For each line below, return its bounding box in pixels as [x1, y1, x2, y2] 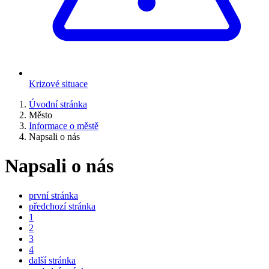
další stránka [29, 255, 76, 265]
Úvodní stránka [29, 99, 87, 109]
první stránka [29, 190, 78, 201]
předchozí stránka [29, 201, 95, 211]
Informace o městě [29, 121, 98, 131]
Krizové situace [29, 79, 88, 89]
